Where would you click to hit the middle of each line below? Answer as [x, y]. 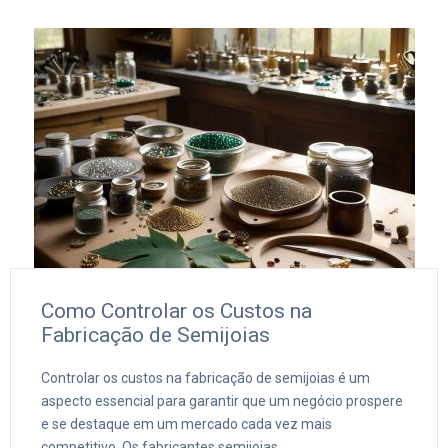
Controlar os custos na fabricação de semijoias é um [205, 378]
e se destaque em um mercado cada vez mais [186, 424]
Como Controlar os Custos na [176, 311]
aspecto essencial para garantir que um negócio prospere [222, 401]
